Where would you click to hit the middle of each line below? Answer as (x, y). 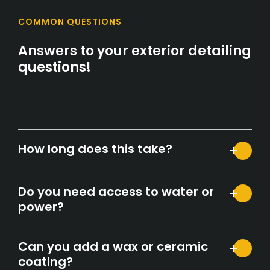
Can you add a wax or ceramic (113, 246)
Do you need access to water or (116, 191)
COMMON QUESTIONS (70, 21)
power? (41, 206)
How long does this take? (95, 149)
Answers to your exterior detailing (135, 51)
